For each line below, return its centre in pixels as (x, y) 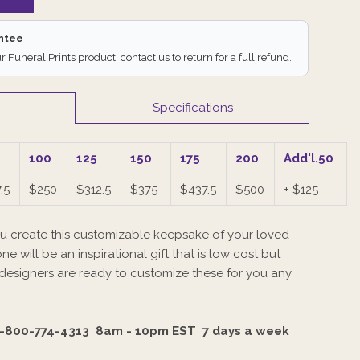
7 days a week (246, 331)
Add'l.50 (311, 158)
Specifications (192, 107)
